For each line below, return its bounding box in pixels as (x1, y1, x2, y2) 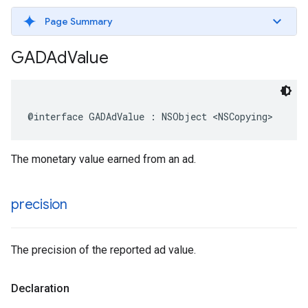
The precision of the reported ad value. (11, 243, 196, 256)
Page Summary (45, 15, 113, 27)
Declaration (11, 282, 69, 295)
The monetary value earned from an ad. (11, 153, 196, 166)
